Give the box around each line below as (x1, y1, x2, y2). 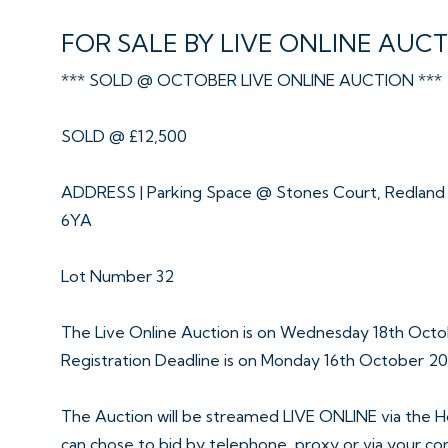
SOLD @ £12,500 (61, 126, 187, 146)
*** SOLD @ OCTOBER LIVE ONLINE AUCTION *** (61, 70, 442, 90)
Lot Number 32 (61, 266, 174, 286)
